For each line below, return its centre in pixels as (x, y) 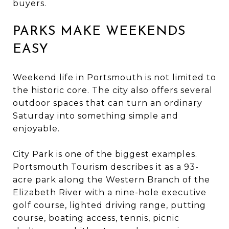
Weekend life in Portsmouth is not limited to (114, 77)
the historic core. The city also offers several (113, 90)
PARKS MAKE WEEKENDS (99, 31)
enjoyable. (36, 128)
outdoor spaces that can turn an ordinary (108, 103)
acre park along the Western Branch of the (111, 179)
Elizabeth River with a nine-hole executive (110, 192)
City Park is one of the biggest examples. (105, 154)
